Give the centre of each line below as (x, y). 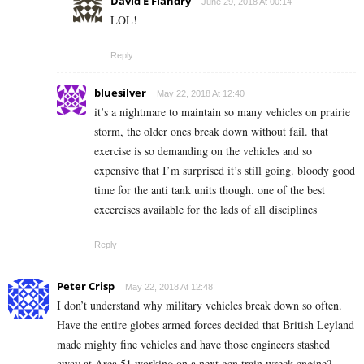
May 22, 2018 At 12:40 (201, 94)
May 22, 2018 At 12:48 (169, 287)
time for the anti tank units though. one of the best (210, 190)
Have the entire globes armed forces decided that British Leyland (206, 325)
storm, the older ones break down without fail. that (211, 132)
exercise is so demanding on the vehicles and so (203, 151)
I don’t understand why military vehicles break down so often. (199, 305)
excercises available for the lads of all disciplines (206, 210)
